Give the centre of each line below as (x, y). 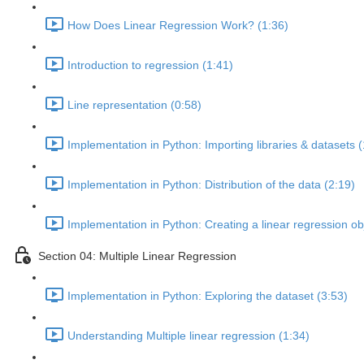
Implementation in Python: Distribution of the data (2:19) (211, 185)
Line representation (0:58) (134, 105)
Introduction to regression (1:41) (150, 65)
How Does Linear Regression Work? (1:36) (178, 26)
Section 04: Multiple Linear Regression (137, 256)
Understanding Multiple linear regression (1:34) (188, 336)
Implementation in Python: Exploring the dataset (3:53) (208, 296)
